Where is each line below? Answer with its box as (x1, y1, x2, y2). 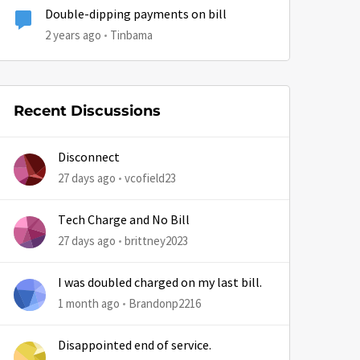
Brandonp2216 (129, 296, 201, 311)
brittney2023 (125, 233, 188, 248)
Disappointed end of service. (58, 337, 211, 354)
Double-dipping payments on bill (45, 6, 227, 22)
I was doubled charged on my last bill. (58, 275, 262, 291)
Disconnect (58, 149, 120, 166)
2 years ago (45, 27, 101, 43)
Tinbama (110, 27, 153, 43)
